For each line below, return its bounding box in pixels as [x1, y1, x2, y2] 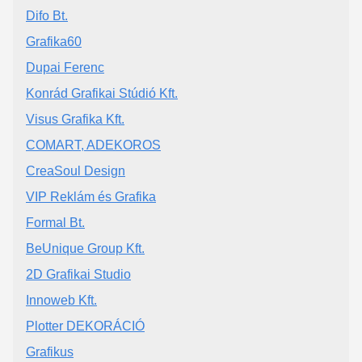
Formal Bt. [26, 215, 85, 229]
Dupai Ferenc [26, 60, 104, 74]
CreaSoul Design [26, 163, 125, 178]
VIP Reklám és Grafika [26, 189, 156, 204]
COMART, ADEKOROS [26, 137, 161, 152]
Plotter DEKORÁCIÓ [26, 318, 145, 333]
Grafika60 [26, 34, 82, 48]
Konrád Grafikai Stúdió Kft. [26, 86, 178, 100]
